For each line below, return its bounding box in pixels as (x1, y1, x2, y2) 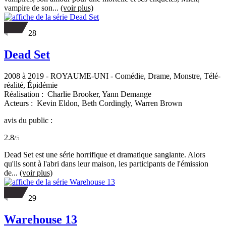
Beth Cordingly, (82, 98, 135, 107)
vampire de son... (4, 3, 61, 12)
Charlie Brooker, (47, 89, 102, 98)
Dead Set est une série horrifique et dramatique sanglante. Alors (4, 150, 205, 159)
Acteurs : (4, 98, 35, 107)
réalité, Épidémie (4, 80, 58, 89)
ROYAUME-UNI (50, 71, 108, 80)
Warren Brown (135, 98, 182, 107)
